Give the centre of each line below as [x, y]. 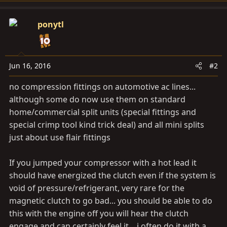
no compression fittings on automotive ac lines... [102, 87]
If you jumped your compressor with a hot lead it [103, 163]
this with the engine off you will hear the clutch [99, 213]
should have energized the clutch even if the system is [112, 175]
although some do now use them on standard [97, 99]
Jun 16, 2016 [30, 66]
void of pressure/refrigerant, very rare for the [97, 188]
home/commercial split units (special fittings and [103, 112]
